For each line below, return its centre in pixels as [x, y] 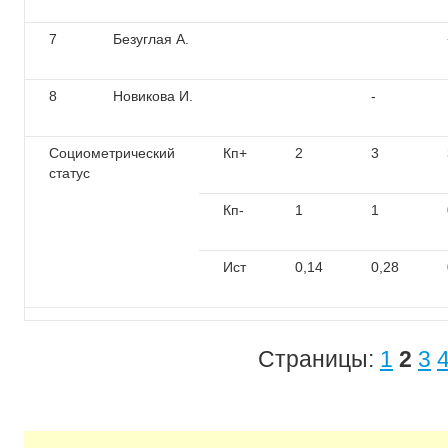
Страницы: [319, 359]
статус [69, 173]
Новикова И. [153, 96]
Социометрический [112, 153]
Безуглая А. [151, 39]
